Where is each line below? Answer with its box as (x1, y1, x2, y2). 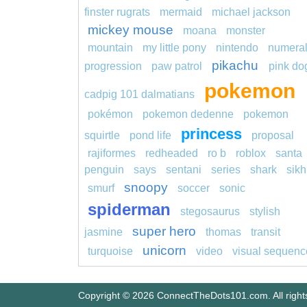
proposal (251, 130, 294, 142)
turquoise (88, 245, 133, 258)
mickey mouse (88, 23, 173, 38)
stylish (249, 206, 280, 218)
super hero (132, 224, 196, 239)
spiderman (88, 200, 171, 219)
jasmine (84, 226, 123, 238)
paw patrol (151, 60, 202, 73)
